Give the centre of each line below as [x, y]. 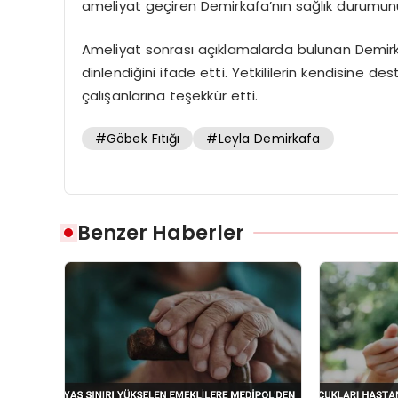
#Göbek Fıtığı [137, 139]
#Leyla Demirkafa [263, 139]
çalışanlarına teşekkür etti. [170, 95]
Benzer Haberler [161, 233]
